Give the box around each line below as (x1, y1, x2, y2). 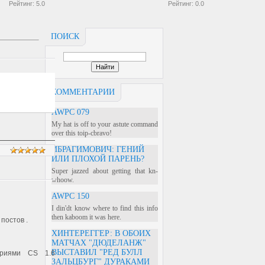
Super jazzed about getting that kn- (51, 167, 158, 175)
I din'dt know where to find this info (51, 204, 158, 212)
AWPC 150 (51, 192, 89, 201)
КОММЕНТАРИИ (51, 88, 115, 96)
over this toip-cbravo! (51, 129, 112, 137)
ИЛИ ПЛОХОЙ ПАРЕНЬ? (51, 154, 144, 163)
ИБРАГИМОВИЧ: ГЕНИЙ (51, 145, 144, 154)
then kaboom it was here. (51, 213, 121, 221)
